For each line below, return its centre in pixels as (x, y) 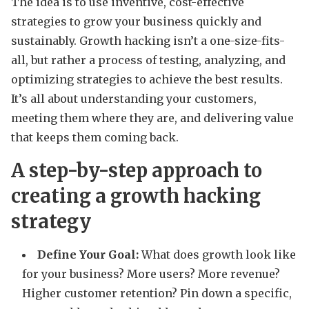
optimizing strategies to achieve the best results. (147, 79)
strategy (51, 221)
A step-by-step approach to (137, 170)
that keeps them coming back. (95, 137)
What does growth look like (217, 254)
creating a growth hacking (136, 196)
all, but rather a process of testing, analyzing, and (148, 60)
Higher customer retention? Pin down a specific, (157, 293)
